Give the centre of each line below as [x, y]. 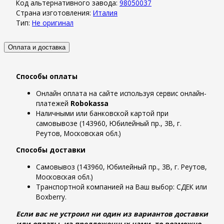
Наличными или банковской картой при [102, 113]
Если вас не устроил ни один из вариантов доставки [112, 213]
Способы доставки [51, 150]
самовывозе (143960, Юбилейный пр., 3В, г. [109, 123]
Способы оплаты [47, 76]
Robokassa [89, 103]
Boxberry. [51, 196]
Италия [105, 12]
